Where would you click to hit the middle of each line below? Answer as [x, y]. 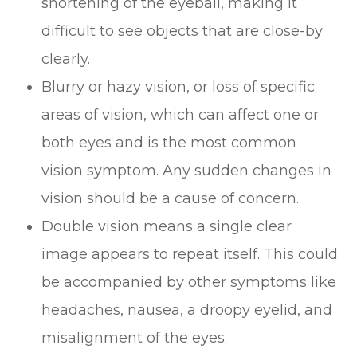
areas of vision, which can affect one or [180, 115]
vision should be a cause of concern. [171, 198]
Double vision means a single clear [167, 226]
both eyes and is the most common [169, 143]
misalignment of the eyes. [135, 338]
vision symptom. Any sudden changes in [187, 171]
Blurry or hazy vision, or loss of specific [178, 87]
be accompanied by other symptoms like [189, 282]
